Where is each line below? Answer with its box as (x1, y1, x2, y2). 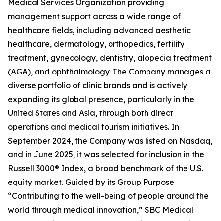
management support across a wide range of (8, 11, 181, 21)
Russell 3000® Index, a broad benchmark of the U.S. (8, 163, 203, 173)
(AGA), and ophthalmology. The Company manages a (8, 66, 211, 76)
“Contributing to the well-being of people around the (8, 190, 209, 201)
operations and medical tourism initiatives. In (8, 121, 179, 132)
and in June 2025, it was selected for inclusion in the (8, 149, 204, 159)
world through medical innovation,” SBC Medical (8, 204, 193, 215)
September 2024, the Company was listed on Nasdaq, (8, 135, 212, 146)
